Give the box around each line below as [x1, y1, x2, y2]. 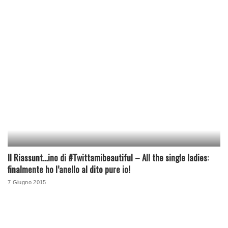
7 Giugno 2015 [8, 179, 46, 186]
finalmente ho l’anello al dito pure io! [8, 163, 130, 176]
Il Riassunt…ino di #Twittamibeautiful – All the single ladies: [8, 151, 209, 164]
